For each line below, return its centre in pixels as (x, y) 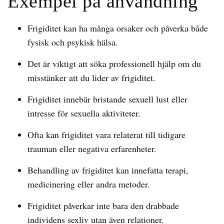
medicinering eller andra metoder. (89, 184)
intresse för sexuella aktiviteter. (84, 113)
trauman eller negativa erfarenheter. (92, 148)
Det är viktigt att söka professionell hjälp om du (114, 63)
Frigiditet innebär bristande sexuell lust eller (107, 99)
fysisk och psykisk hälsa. (73, 42)
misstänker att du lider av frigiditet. (91, 77)
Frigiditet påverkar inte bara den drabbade (103, 205)
